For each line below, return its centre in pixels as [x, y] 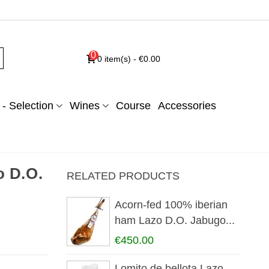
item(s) [117, 59]
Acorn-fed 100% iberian [171, 205]
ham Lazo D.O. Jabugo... [174, 221]
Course [133, 106]
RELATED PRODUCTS [123, 176]
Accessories [187, 106]
